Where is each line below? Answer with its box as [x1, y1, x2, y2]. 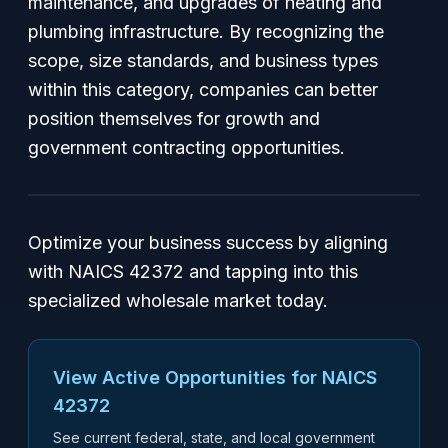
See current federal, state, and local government [53, 429, 375, 446]
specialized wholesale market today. [28, 290, 328, 311]
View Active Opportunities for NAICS [53, 367, 377, 388]
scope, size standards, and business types [28, 50, 378, 71]
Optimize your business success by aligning [28, 232, 388, 253]
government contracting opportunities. [28, 137, 345, 158]
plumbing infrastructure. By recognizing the [28, 21, 384, 42]
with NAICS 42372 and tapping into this [28, 261, 358, 282]
